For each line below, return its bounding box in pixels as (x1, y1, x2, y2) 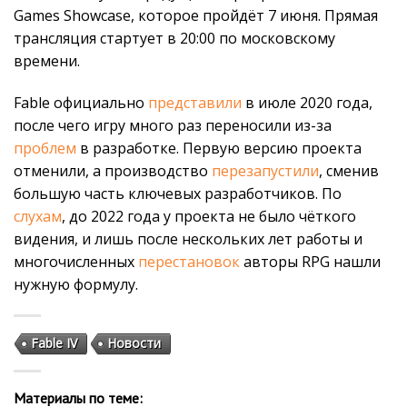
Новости (107, 334, 161, 352)
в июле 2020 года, (242, 92, 372, 113)
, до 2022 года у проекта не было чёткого (62, 205, 356, 226)
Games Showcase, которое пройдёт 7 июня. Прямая (14, 5, 378, 25)
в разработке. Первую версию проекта (76, 137, 362, 158)
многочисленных (14, 251, 138, 272)
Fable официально (14, 92, 148, 113)
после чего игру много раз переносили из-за (14, 114, 332, 135)
